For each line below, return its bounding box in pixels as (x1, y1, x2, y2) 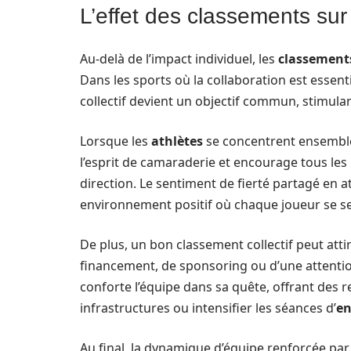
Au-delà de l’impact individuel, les (80, 49, 278, 67)
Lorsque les (80, 132, 151, 150)
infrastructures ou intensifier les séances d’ (80, 299, 336, 317)
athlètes (151, 132, 203, 150)
